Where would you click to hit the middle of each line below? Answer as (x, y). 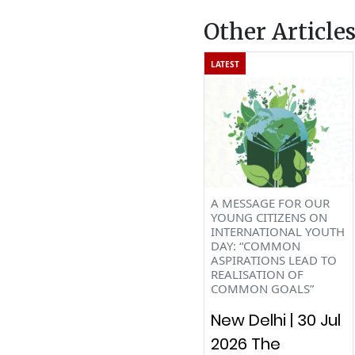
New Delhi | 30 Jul (275, 320)
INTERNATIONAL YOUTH (277, 231)
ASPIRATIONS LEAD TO (273, 260)
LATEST (225, 64)
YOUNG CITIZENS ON (269, 217)
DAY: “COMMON (255, 245)
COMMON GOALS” (262, 288)
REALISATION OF (257, 274)
